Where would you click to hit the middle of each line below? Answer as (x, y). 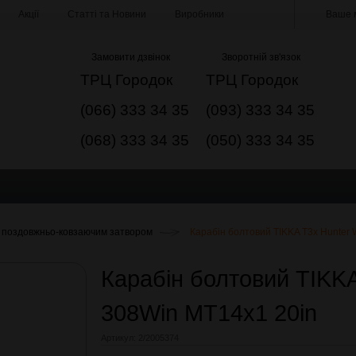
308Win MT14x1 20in (212, 313)
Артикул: (118, 338)
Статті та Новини (107, 14)
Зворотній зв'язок (261, 57)
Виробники (199, 14)
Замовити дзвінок (130, 57)
